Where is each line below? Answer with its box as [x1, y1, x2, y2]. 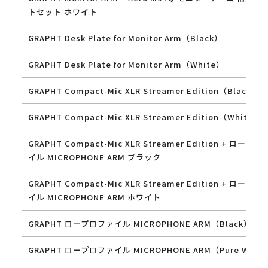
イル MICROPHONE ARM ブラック [28, 151, 161, 163]
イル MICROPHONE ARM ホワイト [28, 191, 161, 203]
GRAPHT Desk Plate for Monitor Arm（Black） [28, 32, 223, 44]
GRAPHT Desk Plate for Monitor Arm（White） [28, 58, 224, 70]
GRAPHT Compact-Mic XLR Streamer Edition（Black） [28, 84, 260, 96]
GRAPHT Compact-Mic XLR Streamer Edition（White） [28, 111, 261, 123]
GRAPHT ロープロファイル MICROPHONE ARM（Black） [28, 217, 252, 229]
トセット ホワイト [28, 5, 98, 17]
